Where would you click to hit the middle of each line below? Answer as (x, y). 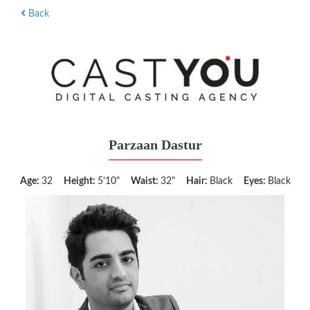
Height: (80, 181)
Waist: (145, 181)
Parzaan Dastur (155, 145)
